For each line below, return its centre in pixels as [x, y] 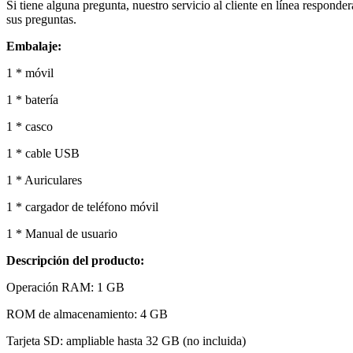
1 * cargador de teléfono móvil [82, 206]
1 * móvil [30, 72]
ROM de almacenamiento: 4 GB [87, 314]
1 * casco [30, 126]
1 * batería [32, 99]
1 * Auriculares [44, 180]
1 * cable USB [43, 153]
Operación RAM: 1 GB [65, 287]
